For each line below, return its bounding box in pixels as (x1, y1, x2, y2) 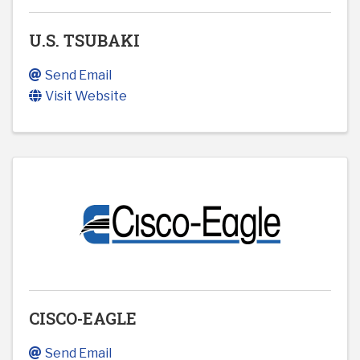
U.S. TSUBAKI (29, 30, 140, 51)
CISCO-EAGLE (29, 308, 137, 329)
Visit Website (45, 88, 127, 104)
